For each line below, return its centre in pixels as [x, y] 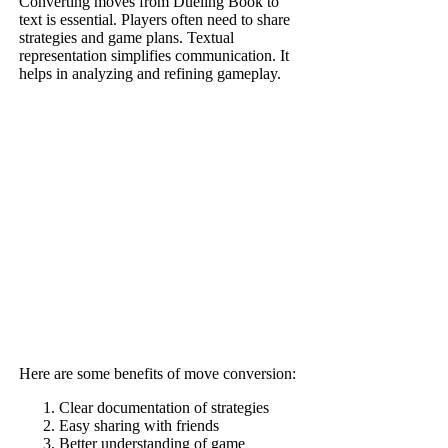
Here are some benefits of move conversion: [158, 374]
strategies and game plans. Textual [127, 38]
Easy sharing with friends [139, 426]
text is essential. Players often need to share [155, 20]
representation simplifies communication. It [154, 56]
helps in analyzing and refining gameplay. [150, 74]
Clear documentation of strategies [164, 408]
